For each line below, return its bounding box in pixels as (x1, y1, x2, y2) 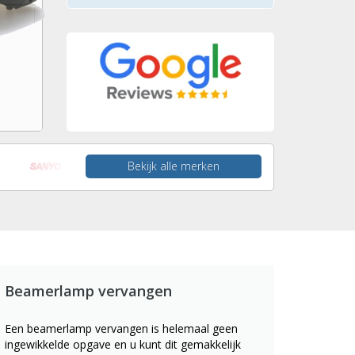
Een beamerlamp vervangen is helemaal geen (5, 321, 238, 336)
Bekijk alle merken (128, 158, 220, 174)
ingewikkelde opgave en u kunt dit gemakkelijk (5, 337, 241, 352)
